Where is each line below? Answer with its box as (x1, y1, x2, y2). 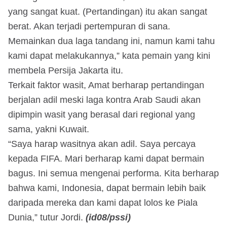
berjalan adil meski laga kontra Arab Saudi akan (8, 94, 201, 105)
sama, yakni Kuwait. (8, 124, 89, 134)
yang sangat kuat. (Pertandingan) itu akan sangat (8, 6, 207, 17)
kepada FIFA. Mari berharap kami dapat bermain (8, 153, 204, 164)
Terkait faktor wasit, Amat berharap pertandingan (8, 80, 204, 90)
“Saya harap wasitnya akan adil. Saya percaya (8, 138, 196, 149)
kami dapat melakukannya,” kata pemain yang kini (8, 50, 210, 61)
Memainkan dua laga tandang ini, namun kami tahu (8, 35, 215, 46)
